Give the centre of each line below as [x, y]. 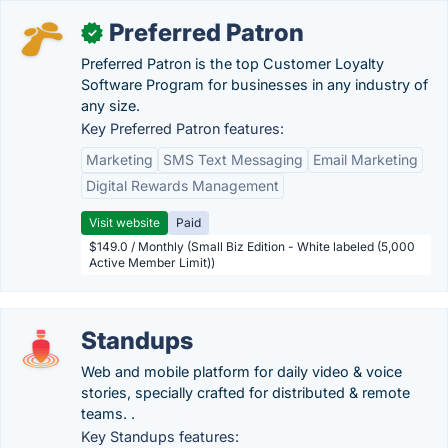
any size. [110, 105]
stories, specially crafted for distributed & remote [245, 392]
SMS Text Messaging [233, 159]
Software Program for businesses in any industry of [254, 84]
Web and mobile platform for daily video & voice [241, 371]
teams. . [108, 413]
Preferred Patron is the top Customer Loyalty [232, 63]
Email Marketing [365, 159]
